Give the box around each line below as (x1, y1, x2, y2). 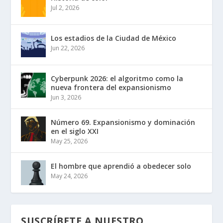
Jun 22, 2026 (51, 44, 85, 53)
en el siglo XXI (51, 126, 99, 136)
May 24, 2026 (51, 172, 88, 181)
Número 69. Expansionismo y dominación (51, 117, 196, 127)
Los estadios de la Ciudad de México (51, 33, 177, 43)
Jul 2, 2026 (51, 3, 80, 12)
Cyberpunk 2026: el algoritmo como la (51, 74, 184, 84)
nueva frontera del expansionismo (51, 83, 172, 93)
